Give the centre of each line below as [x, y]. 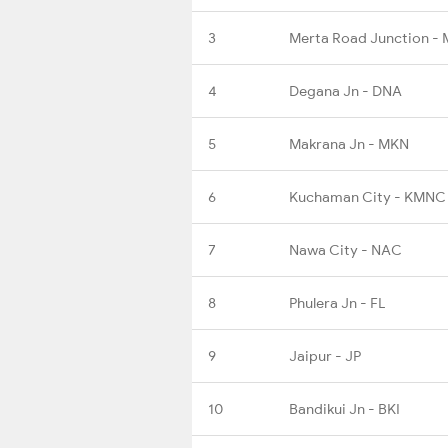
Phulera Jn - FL [337, 302]
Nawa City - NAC [345, 249]
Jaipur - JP [325, 355]
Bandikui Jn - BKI [344, 408]
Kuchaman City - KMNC [367, 196]
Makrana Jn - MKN [349, 143]
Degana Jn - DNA [345, 90]
